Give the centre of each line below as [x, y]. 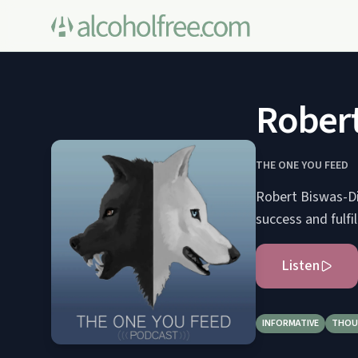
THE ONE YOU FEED [302, 165]
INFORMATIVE [290, 323]
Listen [300, 266]
